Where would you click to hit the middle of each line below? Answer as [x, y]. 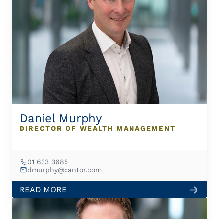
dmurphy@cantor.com [65, 169]
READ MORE [43, 189]
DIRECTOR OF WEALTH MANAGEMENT [98, 128]
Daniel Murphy [61, 118]
